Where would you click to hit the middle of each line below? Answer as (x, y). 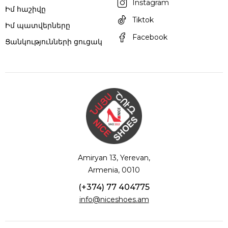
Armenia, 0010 (114, 170)
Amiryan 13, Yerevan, (114, 158)
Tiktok (143, 20)
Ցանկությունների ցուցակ (54, 42)
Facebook (150, 37)
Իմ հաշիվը (25, 9)
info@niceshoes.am (114, 199)
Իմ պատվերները (38, 25)
